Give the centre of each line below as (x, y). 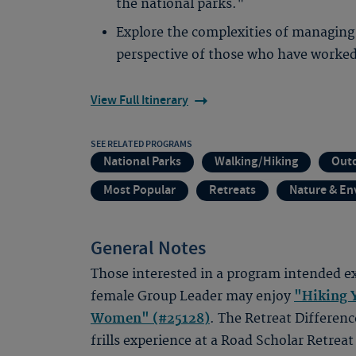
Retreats (232, 190)
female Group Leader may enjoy (192, 296)
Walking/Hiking (256, 162)
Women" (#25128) (150, 319)
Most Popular (139, 190)
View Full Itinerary (139, 101)
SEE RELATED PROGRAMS (141, 144)
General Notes (148, 249)
